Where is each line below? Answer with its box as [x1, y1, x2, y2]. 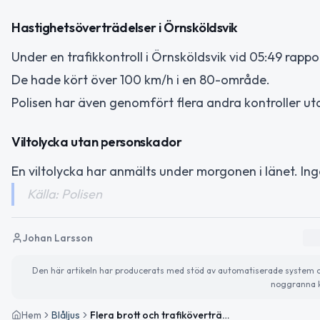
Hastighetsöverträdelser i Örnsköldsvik [11, 19, 238, 36]
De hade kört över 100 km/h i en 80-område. [11, 71, 270, 89]
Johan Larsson [23, 231, 93, 244]
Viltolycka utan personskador [11, 133, 182, 150]
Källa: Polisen [27, 185, 102, 202]
